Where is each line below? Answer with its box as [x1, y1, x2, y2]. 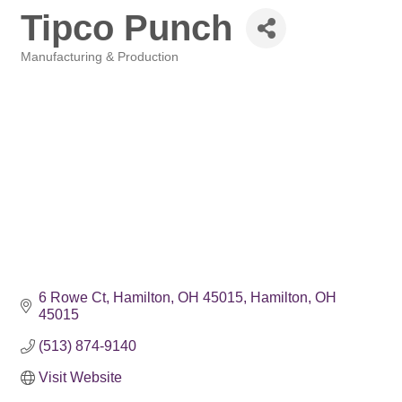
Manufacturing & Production [21, 50, 179, 64]
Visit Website [39, 370, 122, 386]
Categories [20, 63, 79, 76]
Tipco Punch [21, 8, 232, 48]
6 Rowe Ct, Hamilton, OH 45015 [39, 290, 243, 306]
